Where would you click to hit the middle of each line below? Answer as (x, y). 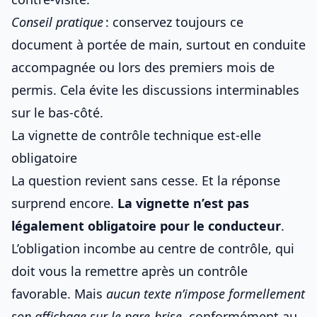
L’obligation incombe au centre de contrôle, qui (153, 248)
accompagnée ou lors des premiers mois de (143, 67)
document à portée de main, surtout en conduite (158, 45)
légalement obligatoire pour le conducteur (146, 226)
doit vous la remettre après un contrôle (129, 271)
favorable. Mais (59, 294)
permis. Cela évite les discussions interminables (155, 90)
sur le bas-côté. (57, 113)
